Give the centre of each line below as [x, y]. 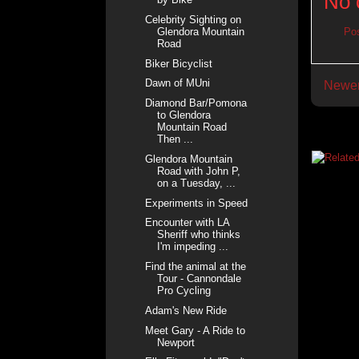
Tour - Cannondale [200, 279]
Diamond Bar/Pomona [196, 103]
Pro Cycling [184, 291]
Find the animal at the [196, 267]
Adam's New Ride [186, 310]
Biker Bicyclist [179, 63]
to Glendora [184, 115]
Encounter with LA [188, 223]
